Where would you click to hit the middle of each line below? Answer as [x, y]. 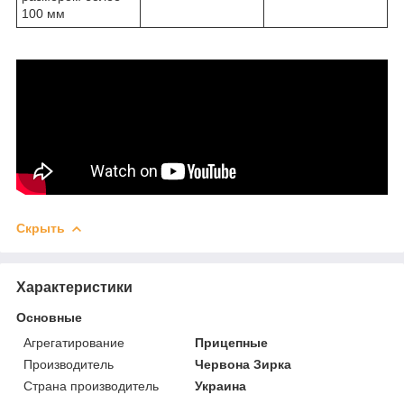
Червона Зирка [243, 364]
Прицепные [232, 342]
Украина [221, 386]
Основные [49, 317]
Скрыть [41, 228]
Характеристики [74, 287]
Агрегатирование [74, 342]
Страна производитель [91, 386]
